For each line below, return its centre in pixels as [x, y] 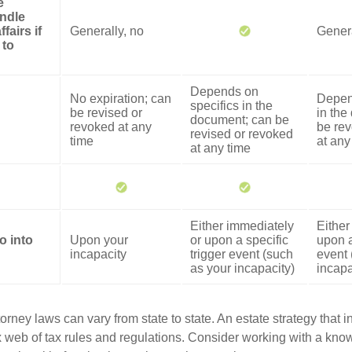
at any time [220, 148]
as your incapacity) [242, 268]
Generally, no [107, 31]
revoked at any [111, 126]
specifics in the [231, 105]
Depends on [224, 91]
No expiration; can [121, 98]
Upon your [99, 240]
